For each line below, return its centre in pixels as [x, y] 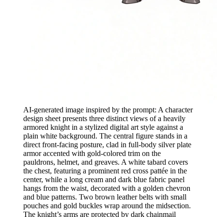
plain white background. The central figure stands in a [105, 136]
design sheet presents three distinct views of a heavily [104, 118]
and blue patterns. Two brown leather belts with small [105, 197]
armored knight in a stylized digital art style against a [103, 127]
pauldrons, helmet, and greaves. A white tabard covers [106, 162]
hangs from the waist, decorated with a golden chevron [107, 188]
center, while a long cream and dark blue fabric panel [104, 179]
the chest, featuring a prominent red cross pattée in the [105, 170]
